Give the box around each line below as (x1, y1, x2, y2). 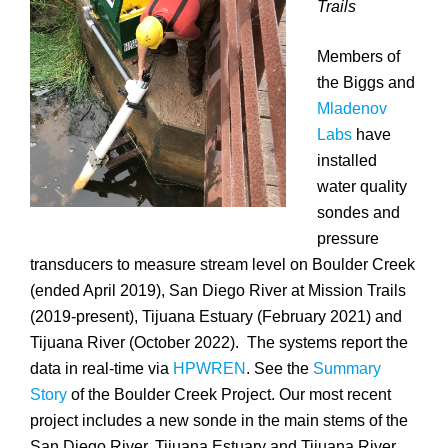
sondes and (317, 204, 401, 222)
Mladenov (317, 100, 388, 118)
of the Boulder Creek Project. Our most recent (67, 386, 391, 404)
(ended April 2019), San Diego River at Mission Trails (30, 282, 406, 300)
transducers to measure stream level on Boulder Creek (30, 256, 415, 274)
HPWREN (173, 360, 246, 378)
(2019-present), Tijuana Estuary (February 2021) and (30, 308, 402, 326)
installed (317, 152, 378, 170)
